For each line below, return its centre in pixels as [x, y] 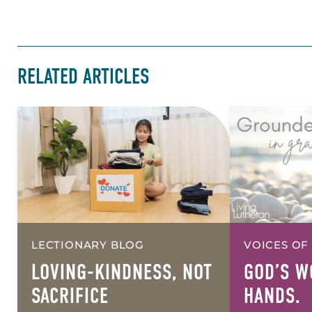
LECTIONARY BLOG [88, 244]
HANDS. [272, 296]
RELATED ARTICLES [83, 77]
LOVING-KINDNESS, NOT [122, 272]
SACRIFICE [70, 296]
